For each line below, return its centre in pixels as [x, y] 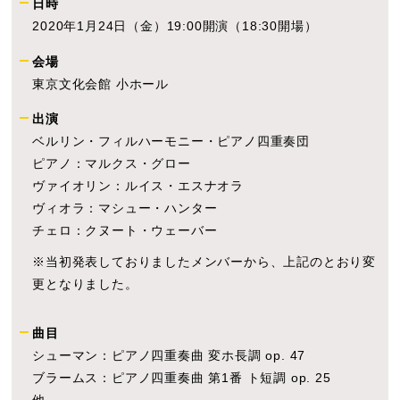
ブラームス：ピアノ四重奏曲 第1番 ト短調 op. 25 [182, 378]
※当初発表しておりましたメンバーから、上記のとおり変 [204, 262]
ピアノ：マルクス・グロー [112, 164]
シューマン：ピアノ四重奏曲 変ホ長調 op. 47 [169, 356]
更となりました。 [85, 284]
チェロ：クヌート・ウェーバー [125, 231]
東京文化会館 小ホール [101, 83]
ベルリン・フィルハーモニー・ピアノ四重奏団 [171, 142]
